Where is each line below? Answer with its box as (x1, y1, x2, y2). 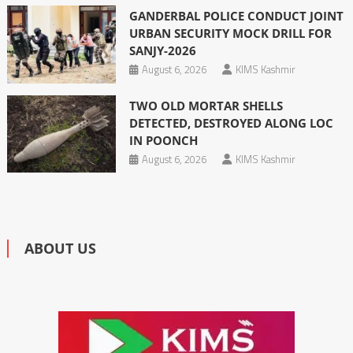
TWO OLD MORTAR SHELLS (128, 97, 283, 113)
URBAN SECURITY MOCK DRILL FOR (128, 25, 332, 42)
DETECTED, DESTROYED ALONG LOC (128, 114, 333, 131)
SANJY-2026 (128, 43, 196, 59)
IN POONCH (128, 132, 198, 148)
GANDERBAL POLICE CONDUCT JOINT (128, 8, 344, 24)
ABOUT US (24, 238, 96, 258)
